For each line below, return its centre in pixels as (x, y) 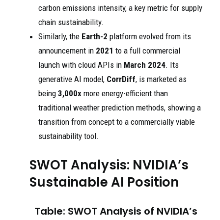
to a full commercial (147, 51)
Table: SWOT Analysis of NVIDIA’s (116, 211)
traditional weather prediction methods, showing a (120, 108)
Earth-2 (95, 36)
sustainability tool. (69, 136)
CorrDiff (121, 79)
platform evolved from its (149, 36)
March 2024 (145, 65)
